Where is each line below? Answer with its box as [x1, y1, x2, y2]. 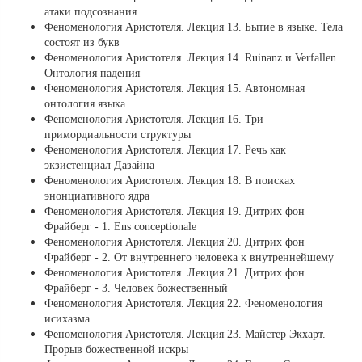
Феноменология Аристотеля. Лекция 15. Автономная [44, 82, 305, 95]
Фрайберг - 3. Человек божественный [44, 282, 228, 295]
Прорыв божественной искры [44, 343, 188, 356]
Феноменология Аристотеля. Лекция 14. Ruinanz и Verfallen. [44, 52, 339, 65]
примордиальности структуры [44, 128, 191, 141]
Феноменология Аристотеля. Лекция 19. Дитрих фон [44, 205, 305, 218]
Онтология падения [44, 67, 140, 80]
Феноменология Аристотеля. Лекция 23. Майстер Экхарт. [44, 328, 326, 341]
